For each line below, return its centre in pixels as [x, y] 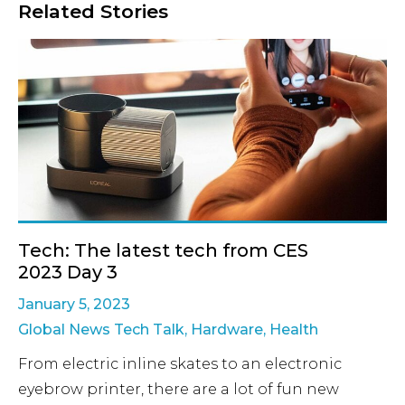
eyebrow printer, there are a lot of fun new [179, 390]
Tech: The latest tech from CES [163, 251]
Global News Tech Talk [101, 330]
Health [294, 330]
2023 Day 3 [68, 273]
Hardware [227, 330]
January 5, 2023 [74, 305]
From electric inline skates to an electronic [180, 364]
